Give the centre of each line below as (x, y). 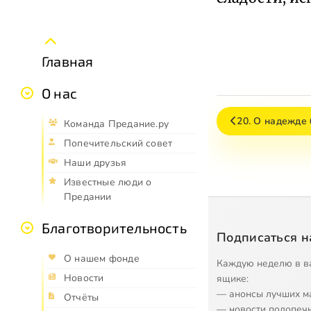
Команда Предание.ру (116, 124)
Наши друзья (95, 162)
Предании (88, 196)
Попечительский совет (118, 143)
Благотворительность (114, 227)
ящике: (233, 278)
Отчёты (82, 297)
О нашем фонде (102, 258)
